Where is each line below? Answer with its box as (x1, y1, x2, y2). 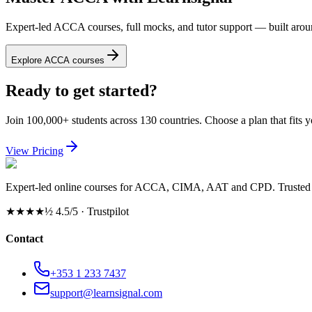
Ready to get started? (6, 81, 157, 100)
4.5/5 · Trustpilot (53, 205, 129, 218)
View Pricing (6, 145, 63, 157)
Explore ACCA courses (11, 55, 104, 66)
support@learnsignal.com (50, 286, 162, 299)
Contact (6, 233, 43, 245)
